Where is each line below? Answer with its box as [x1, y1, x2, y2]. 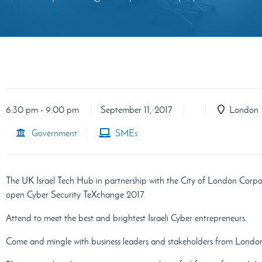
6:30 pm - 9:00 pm [6, 104, 79, 116]
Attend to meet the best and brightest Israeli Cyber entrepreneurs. [6, 212, 247, 224]
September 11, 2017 [101, 104, 172, 116]
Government [27, 127, 77, 139]
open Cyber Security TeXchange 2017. [6, 189, 145, 201]
